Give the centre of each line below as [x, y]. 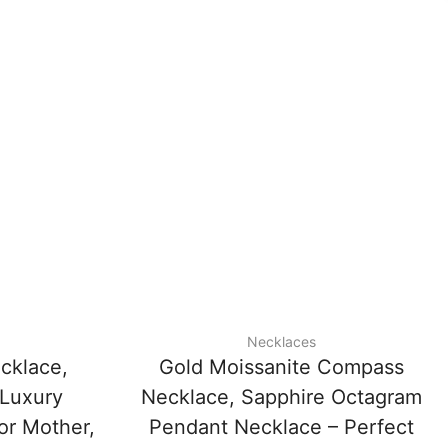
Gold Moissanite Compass [281, 367]
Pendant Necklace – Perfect [281, 427]
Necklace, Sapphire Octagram [281, 397]
